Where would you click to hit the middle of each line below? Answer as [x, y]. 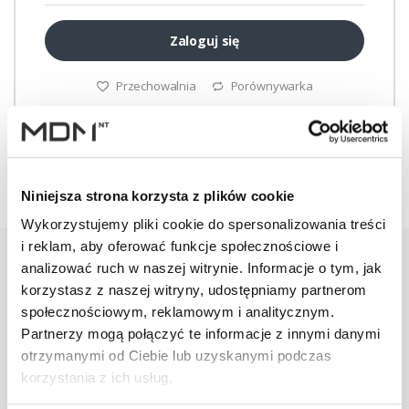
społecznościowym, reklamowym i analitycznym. [178, 312]
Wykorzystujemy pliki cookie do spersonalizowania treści [204, 225]
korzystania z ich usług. [97, 378]
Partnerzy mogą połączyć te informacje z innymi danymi [201, 334]
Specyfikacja [90, 305]
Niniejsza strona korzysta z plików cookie [158, 195]
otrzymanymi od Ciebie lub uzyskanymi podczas [176, 356]
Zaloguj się [204, 41]
